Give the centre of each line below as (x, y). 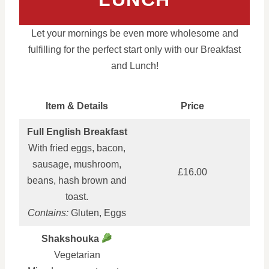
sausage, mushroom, (77, 164)
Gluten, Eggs (97, 213)
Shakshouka (70, 238)
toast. (77, 196)
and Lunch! (134, 65)
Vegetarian (77, 255)
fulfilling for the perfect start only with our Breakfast (134, 49)
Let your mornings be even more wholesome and (134, 33)
